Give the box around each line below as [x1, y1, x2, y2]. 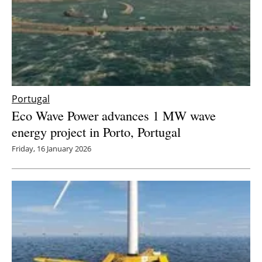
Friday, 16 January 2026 [12, 143, 91, 154]
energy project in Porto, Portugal [12, 123, 181, 141]
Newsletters [103, 12, 171, 29]
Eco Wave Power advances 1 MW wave [12, 106, 216, 125]
